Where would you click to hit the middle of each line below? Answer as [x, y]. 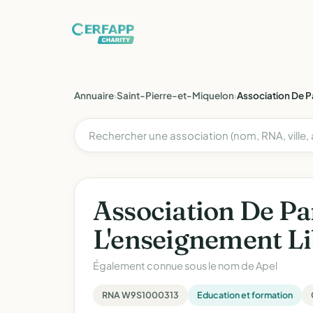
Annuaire [94, 95]
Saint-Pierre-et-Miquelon [175, 95]
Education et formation [245, 295]
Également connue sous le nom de [174, 265]
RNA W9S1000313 [140, 295]
